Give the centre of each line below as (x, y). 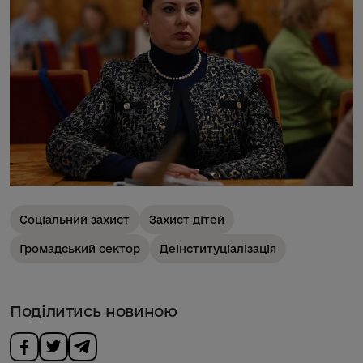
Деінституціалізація (218, 248)
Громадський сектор (80, 248)
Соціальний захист (75, 219)
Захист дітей (187, 219)
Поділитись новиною (94, 311)
